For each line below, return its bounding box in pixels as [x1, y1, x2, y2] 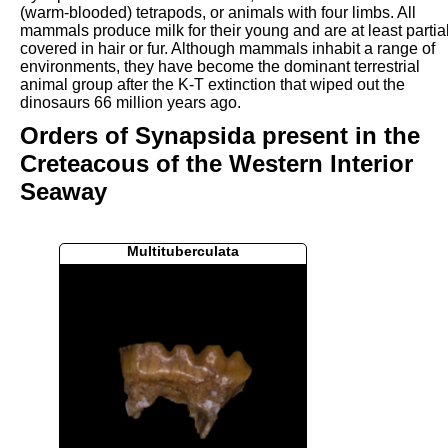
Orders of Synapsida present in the [20, 122, 420, 150]
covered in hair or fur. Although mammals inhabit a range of [20, 39, 435, 57]
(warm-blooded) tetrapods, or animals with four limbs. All [20, 3, 416, 21]
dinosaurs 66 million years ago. [20, 93, 241, 111]
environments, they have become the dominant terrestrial [20, 57, 420, 75]
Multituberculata [127, 243, 240, 259]
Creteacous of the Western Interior [20, 150, 413, 178]
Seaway [20, 178, 107, 206]
